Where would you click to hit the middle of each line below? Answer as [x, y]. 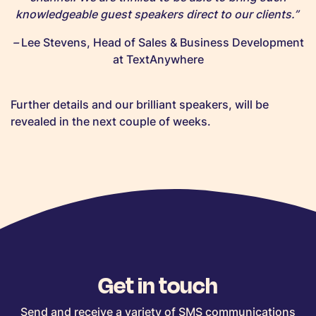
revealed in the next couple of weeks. [111, 121]
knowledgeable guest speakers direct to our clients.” [158, 14]
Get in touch [158, 284]
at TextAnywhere [158, 59]
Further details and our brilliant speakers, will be [140, 104]
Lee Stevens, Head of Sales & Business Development [162, 42]
